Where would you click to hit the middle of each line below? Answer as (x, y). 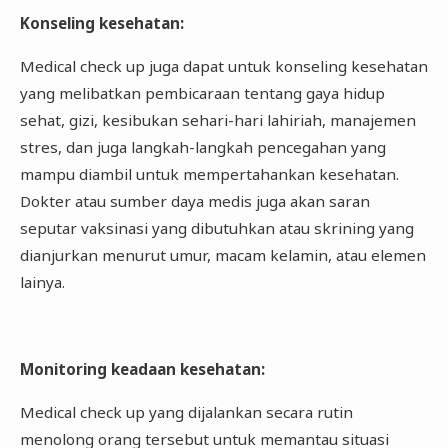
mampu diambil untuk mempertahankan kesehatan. (209, 174)
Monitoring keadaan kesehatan (140, 368)
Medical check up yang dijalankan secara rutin (186, 412)
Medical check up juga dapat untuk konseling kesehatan (223, 66)
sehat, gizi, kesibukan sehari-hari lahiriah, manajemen (217, 120)
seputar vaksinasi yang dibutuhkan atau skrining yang (216, 228)
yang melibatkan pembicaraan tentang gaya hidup (202, 93)
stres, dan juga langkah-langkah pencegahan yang (202, 147)
